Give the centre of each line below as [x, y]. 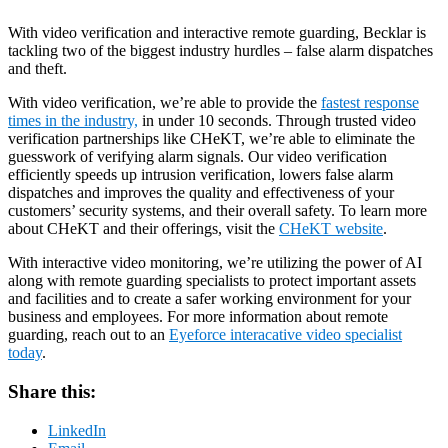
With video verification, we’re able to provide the [164, 103]
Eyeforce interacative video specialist [285, 335]
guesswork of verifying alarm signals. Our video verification [197, 157]
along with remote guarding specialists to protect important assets [212, 281]
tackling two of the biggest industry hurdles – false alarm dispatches [220, 51]
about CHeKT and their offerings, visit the [143, 229]
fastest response [370, 103]
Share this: [52, 391]
